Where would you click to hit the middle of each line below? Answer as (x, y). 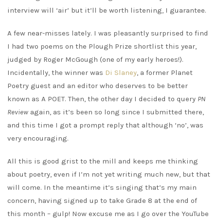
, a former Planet (165, 73)
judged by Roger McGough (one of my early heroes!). (95, 60)
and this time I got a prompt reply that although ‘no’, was (105, 125)
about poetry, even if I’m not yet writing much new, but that (109, 174)
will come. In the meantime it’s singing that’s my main (102, 188)
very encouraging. (38, 138)
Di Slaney (121, 73)
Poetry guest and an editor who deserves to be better (98, 86)
